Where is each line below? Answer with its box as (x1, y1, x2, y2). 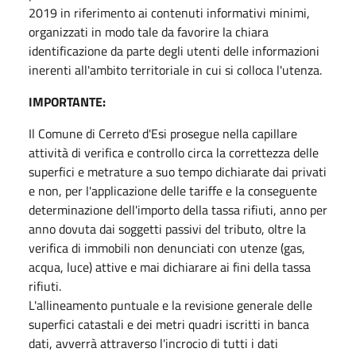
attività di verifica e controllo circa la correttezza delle (29, 142, 319, 162)
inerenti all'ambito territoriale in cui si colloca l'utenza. (29, 60, 322, 79)
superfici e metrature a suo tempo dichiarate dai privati (29, 161, 327, 181)
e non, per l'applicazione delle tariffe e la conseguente (29, 180, 317, 200)
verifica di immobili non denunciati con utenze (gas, (29, 238, 305, 257)
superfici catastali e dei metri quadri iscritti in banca (29, 314, 309, 334)
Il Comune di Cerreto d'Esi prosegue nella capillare (29, 123, 297, 143)
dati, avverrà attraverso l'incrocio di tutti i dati (29, 333, 278, 353)
